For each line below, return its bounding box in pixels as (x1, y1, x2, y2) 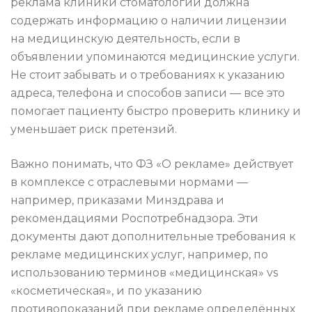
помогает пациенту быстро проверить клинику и (10, 104, 301, 118)
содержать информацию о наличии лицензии (10, 14, 287, 28)
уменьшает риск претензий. (10, 123, 177, 136)
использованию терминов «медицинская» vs (10, 266, 278, 280)
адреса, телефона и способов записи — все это (10, 86, 285, 100)
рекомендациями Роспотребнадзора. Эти (10, 212, 258, 226)
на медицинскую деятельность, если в (10, 32, 240, 46)
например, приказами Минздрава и (10, 194, 224, 208)
